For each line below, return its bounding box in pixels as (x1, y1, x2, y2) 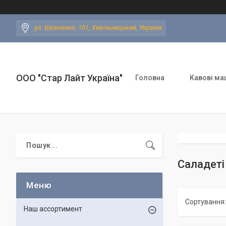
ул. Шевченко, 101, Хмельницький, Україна (34, 24, 162, 32)
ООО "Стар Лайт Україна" (16, 72, 123, 83)
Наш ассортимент (24, 205, 82, 213)
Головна (135, 74, 164, 82)
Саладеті (178, 158, 224, 171)
